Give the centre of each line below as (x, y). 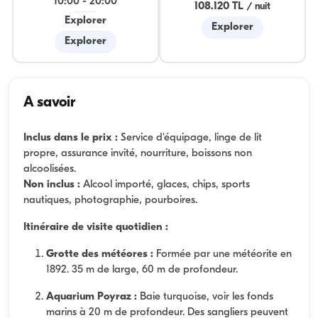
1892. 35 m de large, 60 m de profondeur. (142, 270)
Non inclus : (52, 185)
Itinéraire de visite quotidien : (96, 227)
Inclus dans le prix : (71, 138)
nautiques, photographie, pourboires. (110, 200)
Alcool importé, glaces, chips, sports (165, 185)
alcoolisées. (50, 169)
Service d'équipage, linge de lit (190, 138)
